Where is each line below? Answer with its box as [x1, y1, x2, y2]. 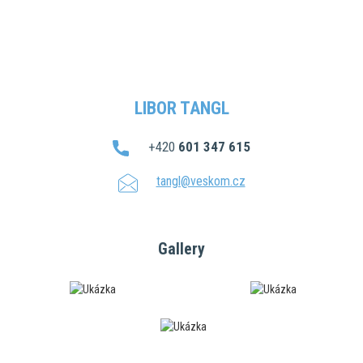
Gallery [158, 238, 205, 258]
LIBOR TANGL [134, 98, 229, 119]
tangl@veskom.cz [156, 173, 246, 190]
